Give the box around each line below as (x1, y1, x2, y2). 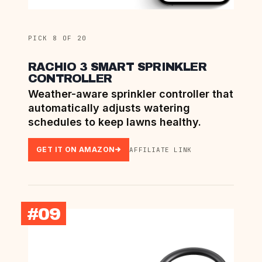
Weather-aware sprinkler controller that (28, 87, 233, 100)
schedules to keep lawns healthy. (28, 115, 201, 128)
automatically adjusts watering (28, 101, 190, 114)
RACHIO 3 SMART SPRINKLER (28, 60, 206, 73)
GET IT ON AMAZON (36, 144, 115, 154)
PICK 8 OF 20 (28, 33, 87, 42)
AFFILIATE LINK (129, 145, 192, 154)
